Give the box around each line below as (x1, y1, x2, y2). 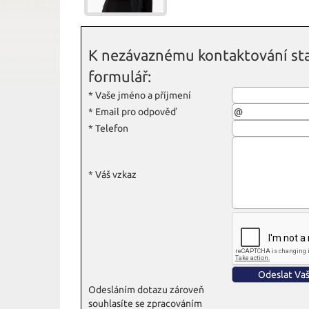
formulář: (88, 68, 151, 86)
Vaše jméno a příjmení (93, 90, 191, 101)
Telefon (93, 123, 128, 134)
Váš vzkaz (93, 169, 137, 181)
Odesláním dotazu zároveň (88, 284, 204, 296)
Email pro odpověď (93, 106, 177, 118)
